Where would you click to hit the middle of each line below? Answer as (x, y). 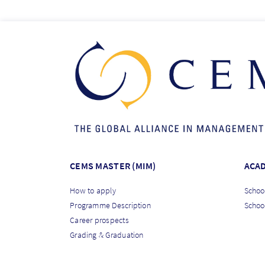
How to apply (93, 190)
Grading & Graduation (107, 235)
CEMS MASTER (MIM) (113, 165)
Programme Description (110, 205)
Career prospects (99, 220)
